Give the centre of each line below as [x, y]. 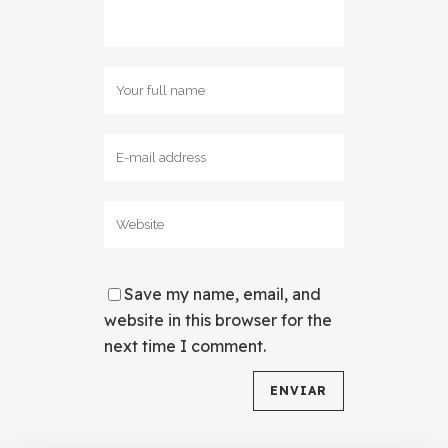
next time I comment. [185, 345]
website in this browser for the [218, 319]
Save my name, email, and [222, 293]
